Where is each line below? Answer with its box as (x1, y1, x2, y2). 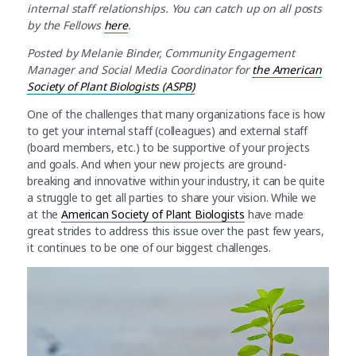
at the (27, 206, 62, 222)
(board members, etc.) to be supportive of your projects (27, 139, 310, 155)
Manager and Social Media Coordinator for (27, 61, 253, 77)
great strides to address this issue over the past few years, (27, 222, 324, 238)
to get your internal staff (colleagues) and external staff (27, 122, 308, 138)
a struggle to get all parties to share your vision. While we (27, 189, 316, 205)
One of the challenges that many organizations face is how (27, 106, 326, 122)
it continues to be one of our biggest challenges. (27, 239, 271, 255)
